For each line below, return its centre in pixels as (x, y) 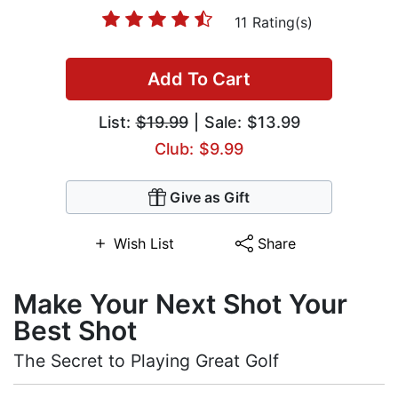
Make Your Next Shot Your (180, 304)
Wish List (143, 244)
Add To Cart (199, 80)
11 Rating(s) (274, 23)
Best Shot (75, 331)
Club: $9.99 (199, 149)
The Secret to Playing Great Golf (146, 361)
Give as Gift (210, 198)
